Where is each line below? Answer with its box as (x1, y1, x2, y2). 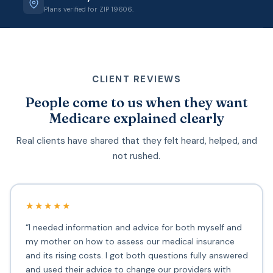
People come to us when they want (25, 93, 248, 111)
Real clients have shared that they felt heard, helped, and (16, 134, 257, 147)
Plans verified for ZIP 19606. (44, 4, 133, 13)
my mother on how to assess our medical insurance (25, 236, 235, 247)
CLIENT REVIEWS (92, 73, 181, 85)
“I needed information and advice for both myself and (25, 222, 242, 233)
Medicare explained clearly (49, 109, 224, 127)
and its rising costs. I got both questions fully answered (25, 250, 248, 261)
